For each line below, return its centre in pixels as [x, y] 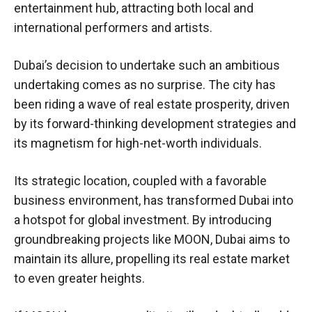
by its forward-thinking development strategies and [155, 124]
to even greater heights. [79, 279]
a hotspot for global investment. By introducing [143, 220]
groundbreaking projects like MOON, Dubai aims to [152, 240]
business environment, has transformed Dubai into [154, 201]
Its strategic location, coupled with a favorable [140, 181]
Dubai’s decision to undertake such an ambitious [147, 65]
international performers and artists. [113, 28]
